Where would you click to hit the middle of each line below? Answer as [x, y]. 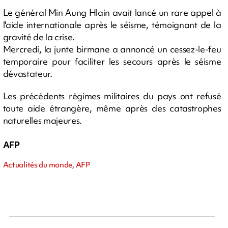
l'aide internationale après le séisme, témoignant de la [112, 25]
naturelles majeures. [42, 120]
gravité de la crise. [39, 37]
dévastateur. [27, 74]
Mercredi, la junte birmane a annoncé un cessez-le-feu [112, 49]
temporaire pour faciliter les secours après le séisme [112, 61]
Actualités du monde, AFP [46, 165]
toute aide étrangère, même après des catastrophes [112, 108]
